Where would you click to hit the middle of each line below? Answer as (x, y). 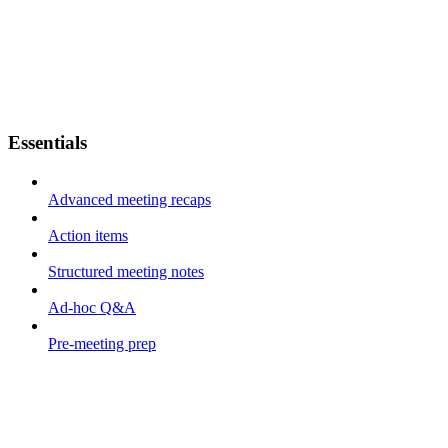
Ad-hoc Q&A (92, 307)
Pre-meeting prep (102, 343)
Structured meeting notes (126, 271)
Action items (88, 235)
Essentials (47, 142)
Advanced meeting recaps (129, 199)
